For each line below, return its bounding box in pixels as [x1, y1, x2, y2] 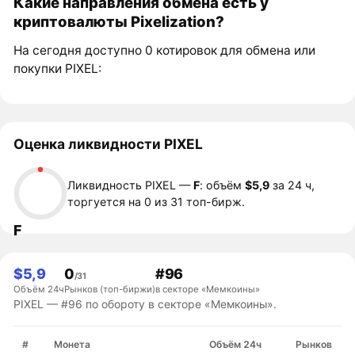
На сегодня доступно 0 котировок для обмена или [13, 43, 316, 59]
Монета [53, 338, 90, 350]
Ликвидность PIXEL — [67, 178, 194, 193]
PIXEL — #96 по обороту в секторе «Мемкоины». [13, 296, 277, 311]
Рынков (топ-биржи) [64, 283, 156, 295]
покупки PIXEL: [13, 61, 102, 77]
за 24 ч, [269, 178, 315, 193]
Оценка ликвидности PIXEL [13, 136, 204, 153]
